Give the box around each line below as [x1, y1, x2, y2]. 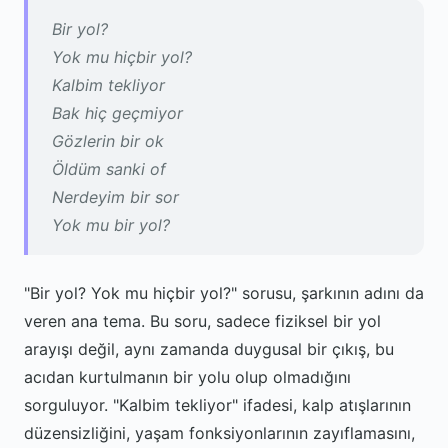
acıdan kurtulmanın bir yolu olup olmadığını [24, 367, 351, 387]
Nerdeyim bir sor [52, 187, 179, 207]
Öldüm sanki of [52, 159, 166, 179]
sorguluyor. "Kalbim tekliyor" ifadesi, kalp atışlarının [24, 395, 411, 415]
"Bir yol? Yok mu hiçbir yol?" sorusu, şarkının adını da [24, 283, 424, 303]
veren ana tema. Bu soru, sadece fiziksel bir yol [24, 311, 381, 331]
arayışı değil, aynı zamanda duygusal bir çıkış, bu [24, 339, 394, 359]
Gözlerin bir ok [52, 131, 164, 151]
